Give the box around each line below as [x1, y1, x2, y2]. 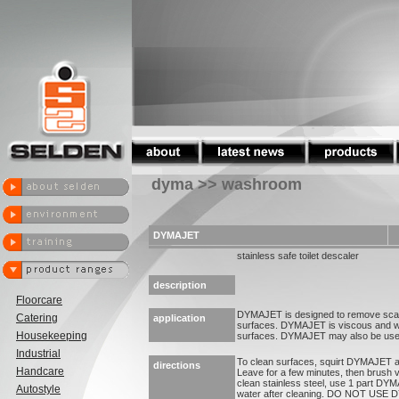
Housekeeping [16, 330, 87, 342]
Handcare [16, 365, 64, 378]
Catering [16, 312, 58, 324]
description [153, 280, 207, 290]
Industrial [16, 347, 61, 360]
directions [153, 360, 200, 370]
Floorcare [16, 294, 62, 306]
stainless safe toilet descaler [237, 250, 359, 261]
